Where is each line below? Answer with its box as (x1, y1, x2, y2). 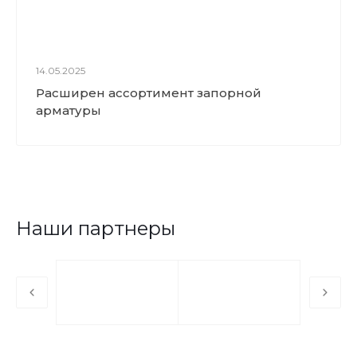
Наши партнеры (16, 217, 175, 240)
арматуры (36, 103, 101, 118)
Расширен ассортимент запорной (36, 85, 261, 100)
